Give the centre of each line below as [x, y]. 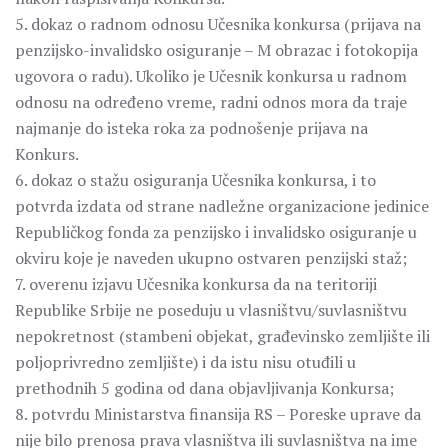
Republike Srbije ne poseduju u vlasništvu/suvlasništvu [211, 310]
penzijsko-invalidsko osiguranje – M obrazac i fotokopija [216, 50]
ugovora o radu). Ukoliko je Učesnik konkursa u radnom [211, 76]
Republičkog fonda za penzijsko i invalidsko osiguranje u [216, 232]
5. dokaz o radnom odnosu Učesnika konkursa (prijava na [218, 24]
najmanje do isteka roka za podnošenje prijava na [191, 128]
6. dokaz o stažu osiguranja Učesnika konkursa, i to [195, 180]
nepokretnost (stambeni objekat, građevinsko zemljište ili [222, 336]
